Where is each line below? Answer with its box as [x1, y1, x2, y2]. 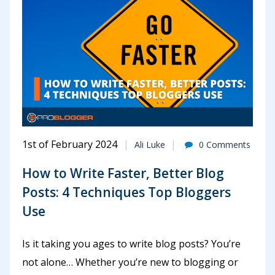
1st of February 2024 [22, 137, 117, 152]
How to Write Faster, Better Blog [22, 164, 224, 182]
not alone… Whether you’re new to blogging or [22, 255, 238, 269]
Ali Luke [134, 139, 165, 151]
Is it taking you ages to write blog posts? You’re [22, 237, 241, 251]
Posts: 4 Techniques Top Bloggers [22, 183, 231, 201]
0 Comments [199, 139, 250, 151]
